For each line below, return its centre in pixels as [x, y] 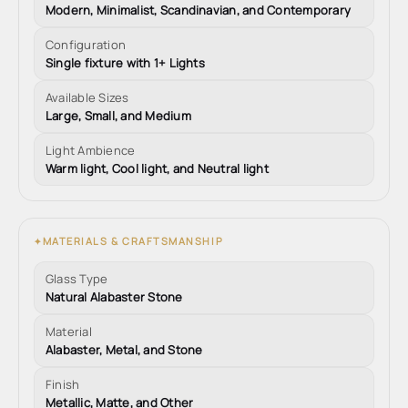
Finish [63, 384]
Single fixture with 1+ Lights [125, 63]
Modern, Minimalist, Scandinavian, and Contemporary [198, 10]
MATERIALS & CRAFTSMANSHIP [133, 241]
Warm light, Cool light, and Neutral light [157, 168]
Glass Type [77, 279]
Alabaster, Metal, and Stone [124, 350]
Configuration [86, 45]
